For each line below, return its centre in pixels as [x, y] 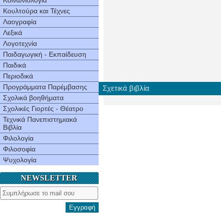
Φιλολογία [18, 138]
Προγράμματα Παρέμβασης [45, 87]
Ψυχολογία [20, 160]
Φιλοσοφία [19, 149]
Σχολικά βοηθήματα [33, 98]
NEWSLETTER [49, 178]
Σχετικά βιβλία [126, 88]
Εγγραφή [82, 207]
